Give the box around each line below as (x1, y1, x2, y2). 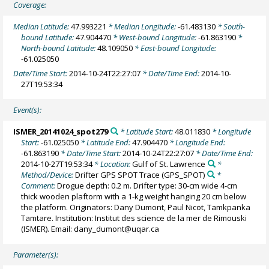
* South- (216, 20, 246, 32)
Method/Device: (21, 169, 76, 181)
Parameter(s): (13, 249, 59, 260)
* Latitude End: (79, 137, 133, 148)
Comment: (21, 180, 58, 192)
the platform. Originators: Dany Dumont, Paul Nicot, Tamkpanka (21, 202, 251, 213)
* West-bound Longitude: (111, 31, 199, 43)
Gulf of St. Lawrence (132, 159, 206, 170)
